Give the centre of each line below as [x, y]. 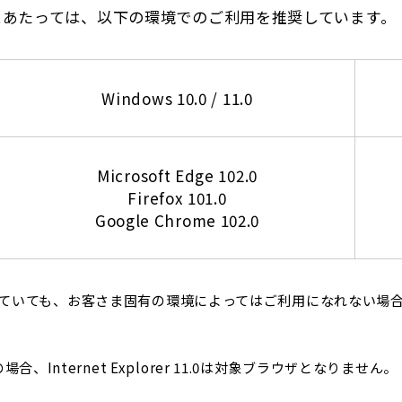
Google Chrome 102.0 [177, 220]
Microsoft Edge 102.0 [177, 175]
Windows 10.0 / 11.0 [177, 98]
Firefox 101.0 [177, 198]
